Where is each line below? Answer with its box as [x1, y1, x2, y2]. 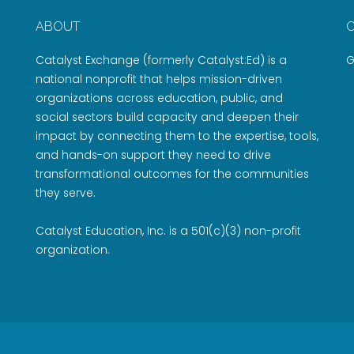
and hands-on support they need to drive [35, 147, 271, 163]
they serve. [35, 185, 96, 201]
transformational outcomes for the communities [35, 166, 309, 182]
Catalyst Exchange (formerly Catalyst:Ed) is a [35, 52, 287, 68]
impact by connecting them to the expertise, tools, [35, 128, 318, 144]
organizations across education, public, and [35, 90, 283, 106]
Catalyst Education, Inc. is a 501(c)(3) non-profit [35, 223, 301, 239]
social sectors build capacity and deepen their [35, 109, 299, 125]
